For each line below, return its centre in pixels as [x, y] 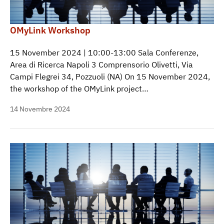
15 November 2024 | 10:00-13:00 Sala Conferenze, [104, 52]
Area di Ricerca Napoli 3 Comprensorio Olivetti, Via [101, 64]
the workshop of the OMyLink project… [79, 88]
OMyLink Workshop [50, 30]
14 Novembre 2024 [40, 109]
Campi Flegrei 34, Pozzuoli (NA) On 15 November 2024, [110, 76]
